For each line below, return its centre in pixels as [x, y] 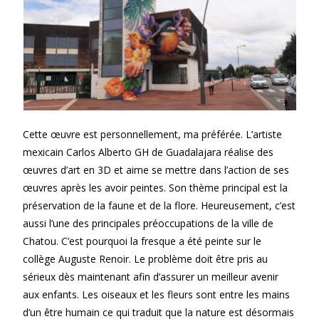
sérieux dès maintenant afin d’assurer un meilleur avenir [151, 276]
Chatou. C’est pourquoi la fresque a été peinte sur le [142, 241]
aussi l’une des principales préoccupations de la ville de [148, 223]
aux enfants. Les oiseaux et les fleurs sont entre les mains [157, 294]
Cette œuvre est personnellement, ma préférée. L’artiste [153, 134]
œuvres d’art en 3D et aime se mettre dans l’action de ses [156, 169]
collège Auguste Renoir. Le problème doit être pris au [146, 258]
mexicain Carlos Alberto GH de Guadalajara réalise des [148, 152]
